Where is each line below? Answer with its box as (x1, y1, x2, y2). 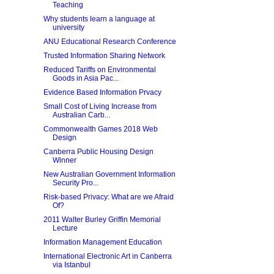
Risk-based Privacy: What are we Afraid (43, 193, 174, 201)
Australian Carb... (52, 111, 110, 119)
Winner (52, 156, 76, 165)
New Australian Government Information (43, 170, 176, 179)
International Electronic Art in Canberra (43, 252, 172, 261)
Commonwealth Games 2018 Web (43, 125, 158, 133)
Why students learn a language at (43, 15, 155, 23)
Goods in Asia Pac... (52, 74, 119, 83)
